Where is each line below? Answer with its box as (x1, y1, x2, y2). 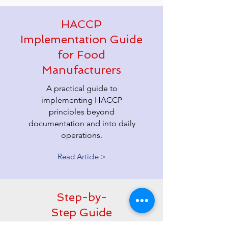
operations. (61, 130, 102, 140)
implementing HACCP (41, 95, 122, 105)
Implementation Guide (20, 33, 142, 46)
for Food (58, 48, 105, 61)
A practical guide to (46, 83, 118, 93)
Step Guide (51, 206, 112, 219)
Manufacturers (42, 63, 121, 76)
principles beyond (49, 107, 115, 117)
